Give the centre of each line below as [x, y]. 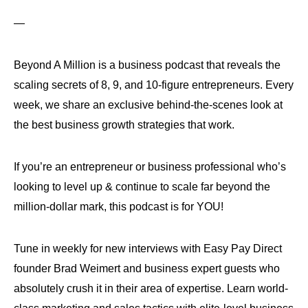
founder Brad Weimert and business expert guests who [147, 268]
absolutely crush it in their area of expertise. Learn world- [151, 288]
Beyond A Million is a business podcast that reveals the [147, 65]
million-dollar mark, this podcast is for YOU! [119, 206]
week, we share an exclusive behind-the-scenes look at [148, 104]
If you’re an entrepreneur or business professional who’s [150, 166]
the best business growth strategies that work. [125, 124]
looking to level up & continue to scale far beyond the [142, 186]
